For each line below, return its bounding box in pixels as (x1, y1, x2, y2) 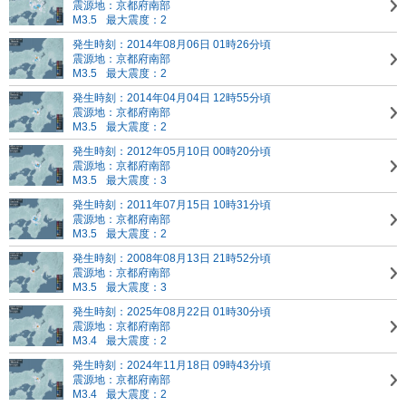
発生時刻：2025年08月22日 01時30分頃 (72, 305, 271, 318)
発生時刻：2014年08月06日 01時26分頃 (72, 38, 271, 51)
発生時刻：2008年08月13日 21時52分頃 (72, 252, 271, 265)
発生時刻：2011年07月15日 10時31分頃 (72, 198, 271, 211)
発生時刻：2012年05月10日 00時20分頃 (72, 145, 271, 158)
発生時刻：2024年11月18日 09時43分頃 (72, 359, 271, 372)
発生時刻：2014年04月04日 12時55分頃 (72, 92, 271, 104)
